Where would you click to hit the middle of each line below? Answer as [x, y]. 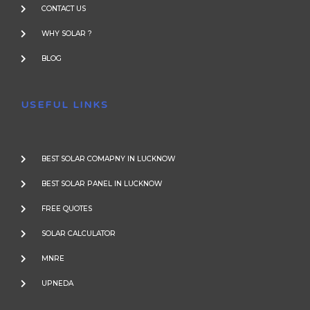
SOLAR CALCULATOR [79, 234]
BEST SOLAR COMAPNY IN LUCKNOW [108, 159]
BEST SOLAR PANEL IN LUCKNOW [102, 184]
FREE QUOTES [67, 209]
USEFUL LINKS [65, 105]
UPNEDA [57, 284]
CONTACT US [64, 9]
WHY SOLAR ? [67, 34]
